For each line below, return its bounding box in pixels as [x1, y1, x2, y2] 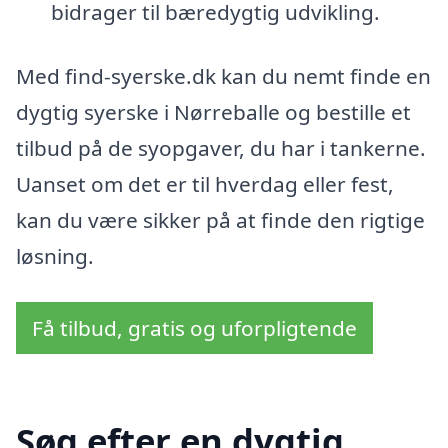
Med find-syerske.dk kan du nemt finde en [16, 61, 431, 90]
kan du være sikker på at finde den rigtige [16, 205, 425, 234]
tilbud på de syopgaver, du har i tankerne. [16, 133, 426, 162]
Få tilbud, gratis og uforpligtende [32, 313, 357, 342]
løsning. [16, 241, 94, 270]
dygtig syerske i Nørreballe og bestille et [16, 97, 411, 126]
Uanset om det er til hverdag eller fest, [16, 169, 394, 198]
